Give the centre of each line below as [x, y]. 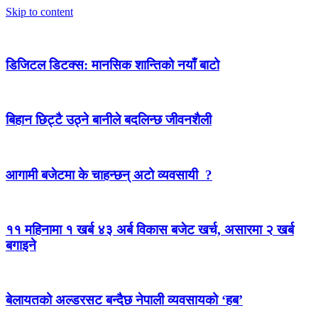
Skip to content [39, 12]
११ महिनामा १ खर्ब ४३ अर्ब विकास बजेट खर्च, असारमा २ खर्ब [150, 230]
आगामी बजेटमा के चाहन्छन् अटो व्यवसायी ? [109, 175]
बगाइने [21, 246]
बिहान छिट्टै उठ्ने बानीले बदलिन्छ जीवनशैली [109, 120]
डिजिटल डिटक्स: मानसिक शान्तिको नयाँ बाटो [113, 65]
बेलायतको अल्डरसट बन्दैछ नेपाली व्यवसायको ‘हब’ [124, 300]
